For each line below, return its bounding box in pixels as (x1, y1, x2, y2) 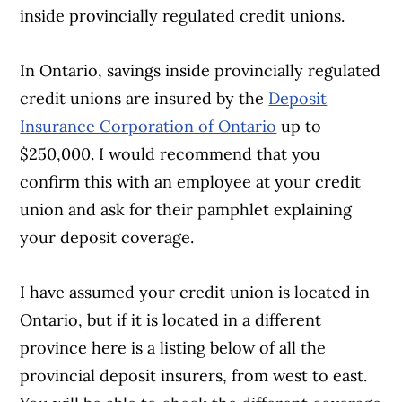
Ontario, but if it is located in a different (20, 309, 322, 330)
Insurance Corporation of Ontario (20, 115, 277, 136)
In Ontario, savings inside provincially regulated (20, 59, 381, 81)
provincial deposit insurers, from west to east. (20, 364, 368, 386)
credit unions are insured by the (20, 87, 269, 109)
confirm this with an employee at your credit (20, 170, 362, 192)
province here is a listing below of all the (20, 336, 327, 358)
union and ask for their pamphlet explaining (20, 198, 353, 220)
